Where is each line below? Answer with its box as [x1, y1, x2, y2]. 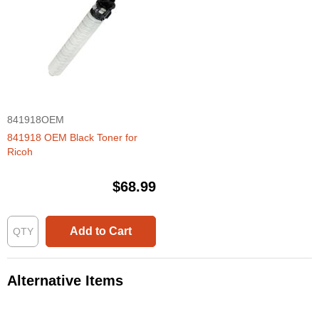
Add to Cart [70, 225, 132, 238]
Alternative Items [7, 273, 123, 289]
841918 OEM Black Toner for [7, 132, 137, 144]
